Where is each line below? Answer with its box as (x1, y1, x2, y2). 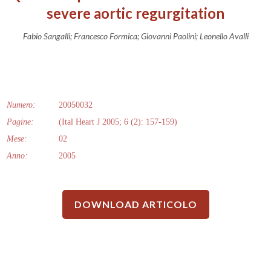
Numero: (7, 100, 36, 109)
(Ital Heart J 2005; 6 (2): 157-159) (59, 117, 177, 126)
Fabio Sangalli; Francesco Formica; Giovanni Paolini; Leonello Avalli (22, 30, 249, 41)
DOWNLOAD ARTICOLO (74, 198, 197, 210)
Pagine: (7, 117, 34, 126)
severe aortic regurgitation (47, 4, 224, 22)
